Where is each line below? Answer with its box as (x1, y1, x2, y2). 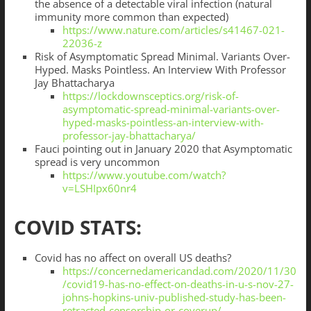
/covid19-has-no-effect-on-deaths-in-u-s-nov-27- (62, 277, 294, 292)
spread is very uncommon (34, 155, 160, 169)
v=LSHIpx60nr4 (62, 181, 137, 196)
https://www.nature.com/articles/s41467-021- (62, 23, 285, 37)
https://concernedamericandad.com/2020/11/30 (62, 264, 296, 278)
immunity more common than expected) (34, 10, 228, 24)
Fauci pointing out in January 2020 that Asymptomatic (34, 142, 292, 156)
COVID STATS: (13, 214, 142, 241)
